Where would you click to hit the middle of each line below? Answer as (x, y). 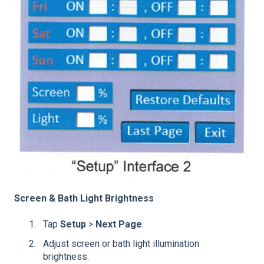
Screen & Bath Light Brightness (84, 198)
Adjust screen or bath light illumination (121, 244)
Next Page (119, 224)
